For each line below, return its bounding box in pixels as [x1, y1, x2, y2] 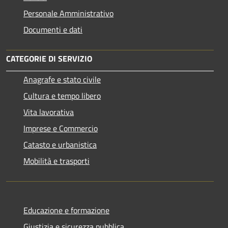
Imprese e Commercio [23, 122, 98, 134]
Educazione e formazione [23, 204, 109, 216]
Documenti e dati [23, 23, 82, 36]
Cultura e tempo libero [23, 89, 101, 102]
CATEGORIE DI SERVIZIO [6, 52, 92, 65]
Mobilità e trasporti [23, 154, 90, 167]
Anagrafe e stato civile [23, 73, 101, 85]
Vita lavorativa [23, 105, 74, 118]
